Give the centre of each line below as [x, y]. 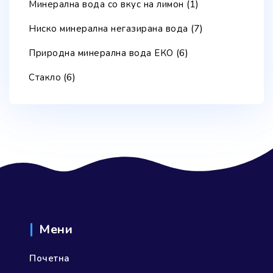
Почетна [50, 258]
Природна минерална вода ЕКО [101, 53]
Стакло [45, 77]
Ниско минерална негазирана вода [108, 28]
